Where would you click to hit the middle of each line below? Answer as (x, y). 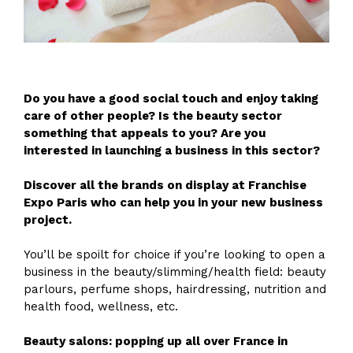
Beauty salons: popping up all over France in (156, 341)
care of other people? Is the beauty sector (153, 115)
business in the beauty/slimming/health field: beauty (175, 271)
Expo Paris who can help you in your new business (173, 202)
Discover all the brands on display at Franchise (165, 185)
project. (48, 219)
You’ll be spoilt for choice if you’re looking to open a (175, 254)
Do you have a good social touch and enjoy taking (171, 98)
